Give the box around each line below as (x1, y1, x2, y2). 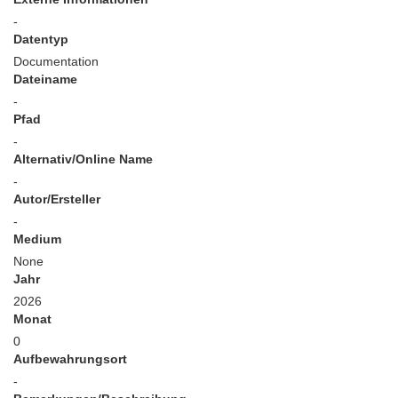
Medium (13, 232, 61, 246)
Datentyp (13, 32, 68, 46)
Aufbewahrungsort (13, 352, 127, 366)
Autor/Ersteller (13, 192, 100, 206)
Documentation (13, 54, 99, 68)
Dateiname (13, 72, 77, 86)
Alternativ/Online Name (13, 152, 153, 166)
